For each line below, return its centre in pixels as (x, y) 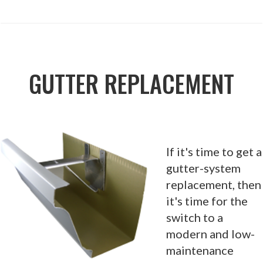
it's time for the (207, 200)
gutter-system (203, 168)
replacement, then (214, 184)
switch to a (195, 217)
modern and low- (210, 233)
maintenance (200, 250)
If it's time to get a (214, 151)
